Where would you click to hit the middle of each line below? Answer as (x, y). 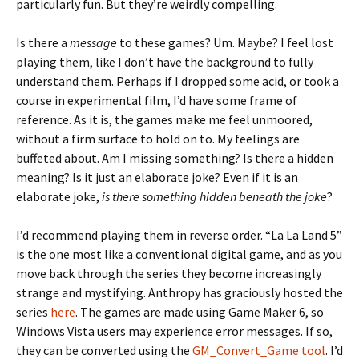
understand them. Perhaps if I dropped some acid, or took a (177, 81)
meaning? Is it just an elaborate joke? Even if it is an (157, 177)
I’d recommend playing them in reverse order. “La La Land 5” (179, 235)
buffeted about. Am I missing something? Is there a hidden (175, 158)
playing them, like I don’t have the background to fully (165, 62)
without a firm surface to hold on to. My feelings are (158, 139)
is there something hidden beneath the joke (214, 196)
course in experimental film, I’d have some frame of (157, 100)
